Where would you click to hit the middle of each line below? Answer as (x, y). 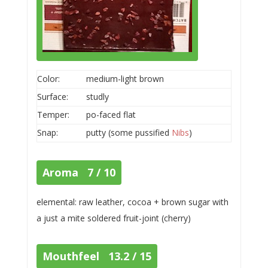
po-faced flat (111, 114)
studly (97, 96)
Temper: (53, 114)
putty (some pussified (129, 132)
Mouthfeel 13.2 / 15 (97, 256)
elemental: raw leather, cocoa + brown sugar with (132, 202)
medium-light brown (125, 78)
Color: (48, 78)
